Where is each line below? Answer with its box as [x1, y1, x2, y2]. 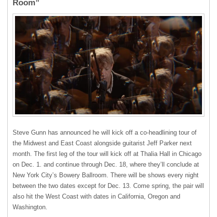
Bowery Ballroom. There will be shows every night [59, 171, 199, 179]
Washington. [13, 203, 47, 211]
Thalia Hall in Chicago [140, 150, 201, 157]
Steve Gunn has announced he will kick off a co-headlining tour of [13, 128, 197, 136]
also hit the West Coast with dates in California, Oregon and [13, 192, 180, 200]
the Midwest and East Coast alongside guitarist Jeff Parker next [13, 139, 192, 147]
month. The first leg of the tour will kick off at [13, 150, 140, 157]
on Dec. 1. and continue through [13, 160, 104, 168]
